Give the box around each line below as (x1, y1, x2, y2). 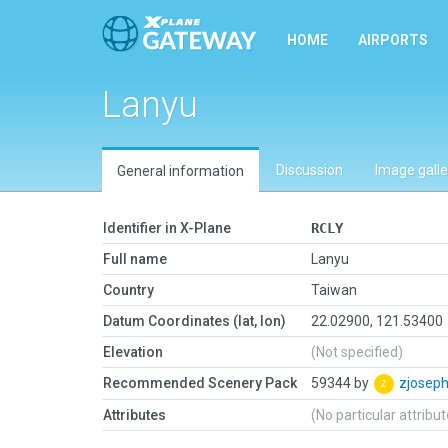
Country (103, 282, 154, 298)
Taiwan (311, 282, 357, 298)
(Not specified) (311, 344, 403, 360)
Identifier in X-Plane (103, 220, 231, 236)
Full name (103, 251, 167, 267)
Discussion (276, 162, 343, 178)
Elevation (103, 344, 163, 360)
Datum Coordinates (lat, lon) (103, 313, 286, 329)
